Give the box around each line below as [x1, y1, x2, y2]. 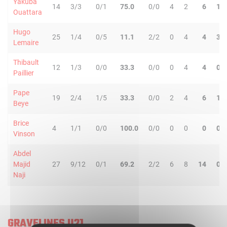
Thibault [13, 58, 39, 66]
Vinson [13, 130, 35, 138]
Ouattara [13, 8, 42, 16]
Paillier [13, 69, 34, 77]
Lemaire [13, 39, 39, 47]
